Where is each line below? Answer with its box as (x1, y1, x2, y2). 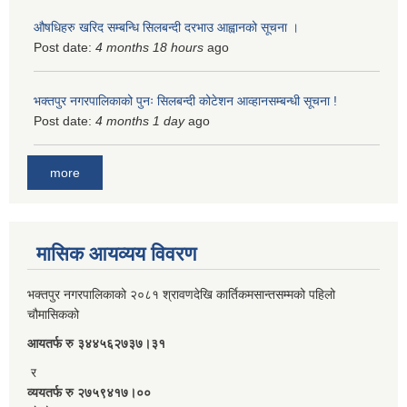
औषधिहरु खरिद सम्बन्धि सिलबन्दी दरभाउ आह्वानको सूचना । (34, 20, 299, 35)
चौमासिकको (27, 306, 83, 322)
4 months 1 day (95, 114, 184, 129)
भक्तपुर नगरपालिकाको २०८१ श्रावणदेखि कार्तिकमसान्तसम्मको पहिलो (27, 286, 335, 302)
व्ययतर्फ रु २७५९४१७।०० (27, 384, 154, 400)
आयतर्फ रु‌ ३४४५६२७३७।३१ (27, 335, 165, 351)
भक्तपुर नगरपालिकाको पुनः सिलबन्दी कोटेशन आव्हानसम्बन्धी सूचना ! (34, 94, 337, 109)
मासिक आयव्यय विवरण (36, 242, 196, 265)
